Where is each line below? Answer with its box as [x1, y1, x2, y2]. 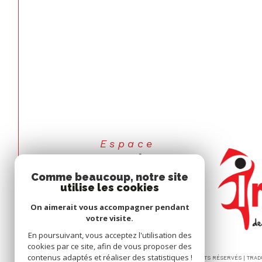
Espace [109, 137, 156, 150]
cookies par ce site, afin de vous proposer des [27, 241, 192, 251]
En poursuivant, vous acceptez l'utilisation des [27, 230, 192, 240]
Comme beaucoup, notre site [31, 171, 188, 183]
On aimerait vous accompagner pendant [30, 202, 189, 212]
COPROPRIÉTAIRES [57, 153, 199, 168]
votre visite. [86, 213, 133, 223]
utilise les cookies [60, 181, 159, 194]
